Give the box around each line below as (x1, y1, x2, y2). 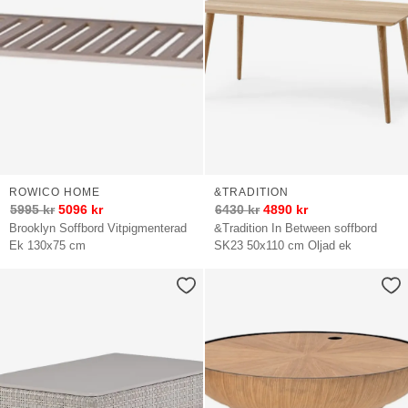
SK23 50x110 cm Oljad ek (214, 238, 352, 252)
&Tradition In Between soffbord (214, 220, 378, 235)
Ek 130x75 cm (9, 238, 87, 252)
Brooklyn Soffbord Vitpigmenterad (9, 220, 188, 235)
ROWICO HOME (8, 185, 100, 199)
